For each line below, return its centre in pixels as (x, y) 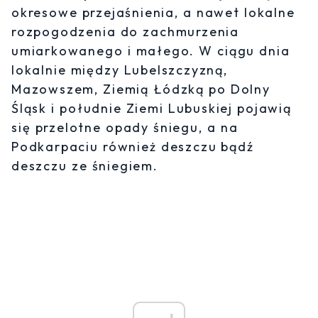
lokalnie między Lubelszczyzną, (120, 70)
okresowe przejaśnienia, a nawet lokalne (153, 13)
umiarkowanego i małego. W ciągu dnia (151, 51)
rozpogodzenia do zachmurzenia (125, 32)
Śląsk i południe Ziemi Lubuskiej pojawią (152, 109)
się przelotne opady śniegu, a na (125, 128)
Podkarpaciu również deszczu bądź (133, 147)
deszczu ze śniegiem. (85, 166)
